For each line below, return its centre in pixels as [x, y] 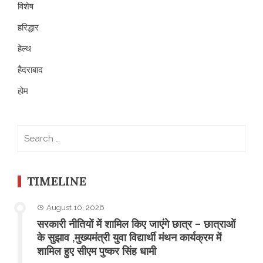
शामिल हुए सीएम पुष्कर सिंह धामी [97, 251]
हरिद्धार [28, 27]
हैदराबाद [30, 70]
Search [32, 131]
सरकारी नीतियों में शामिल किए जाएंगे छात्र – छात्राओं [136, 224]
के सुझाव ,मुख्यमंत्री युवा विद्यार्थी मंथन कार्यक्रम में [129, 237]
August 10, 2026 [75, 207]
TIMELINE [57, 181]
